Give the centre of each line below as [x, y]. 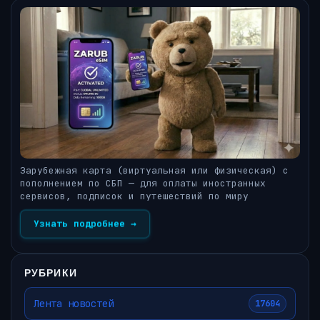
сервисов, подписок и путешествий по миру [134, 196]
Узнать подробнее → [85, 224]
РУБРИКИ [51, 273]
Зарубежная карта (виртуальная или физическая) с [154, 171]
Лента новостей [74, 303]
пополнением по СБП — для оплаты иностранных [143, 184]
